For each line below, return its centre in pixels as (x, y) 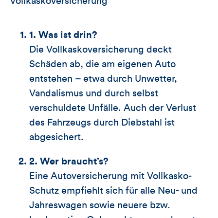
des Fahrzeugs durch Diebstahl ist (102, 122)
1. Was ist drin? (63, 35)
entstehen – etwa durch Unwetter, (103, 79)
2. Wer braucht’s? (69, 161)
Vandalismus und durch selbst (94, 93)
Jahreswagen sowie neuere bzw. (100, 205)
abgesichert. (56, 137)
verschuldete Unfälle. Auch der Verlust (113, 108)
